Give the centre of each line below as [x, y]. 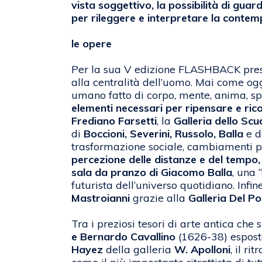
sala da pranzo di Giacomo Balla [152, 173]
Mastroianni [101, 198]
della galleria [140, 250]
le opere [92, 44]
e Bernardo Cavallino [123, 237]
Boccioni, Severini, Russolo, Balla [163, 134]
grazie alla [159, 198]
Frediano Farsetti [114, 121]
